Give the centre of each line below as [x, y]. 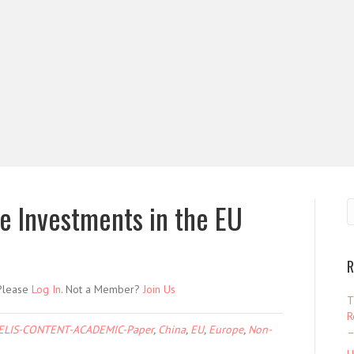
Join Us [159, 289]
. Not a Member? [102, 289]
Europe [226, 330]
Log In [46, 289]
